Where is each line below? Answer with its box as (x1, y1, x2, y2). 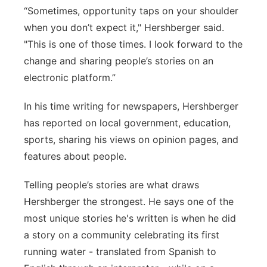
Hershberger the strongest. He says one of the (24, 195, 234, 207)
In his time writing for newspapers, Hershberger (24, 100, 238, 112)
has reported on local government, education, (24, 117, 231, 129)
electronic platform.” (24, 72, 119, 83)
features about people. (24, 150, 129, 162)
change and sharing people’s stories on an (24, 55, 213, 67)
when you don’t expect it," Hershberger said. (24, 21, 224, 33)
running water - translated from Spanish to (24, 246, 216, 257)
